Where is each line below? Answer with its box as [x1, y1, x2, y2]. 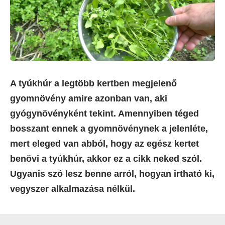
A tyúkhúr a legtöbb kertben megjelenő [10, 78, 177, 88]
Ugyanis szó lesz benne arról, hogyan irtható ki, [10, 168, 214, 179]
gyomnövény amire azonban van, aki [10, 93, 167, 103]
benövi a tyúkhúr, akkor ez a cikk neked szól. [10, 153, 202, 164]
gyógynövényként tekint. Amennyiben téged [10, 108, 199, 119]
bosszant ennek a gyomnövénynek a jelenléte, [10, 123, 208, 134]
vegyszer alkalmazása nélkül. [10, 183, 135, 194]
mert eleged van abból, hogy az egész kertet [10, 138, 199, 149]
